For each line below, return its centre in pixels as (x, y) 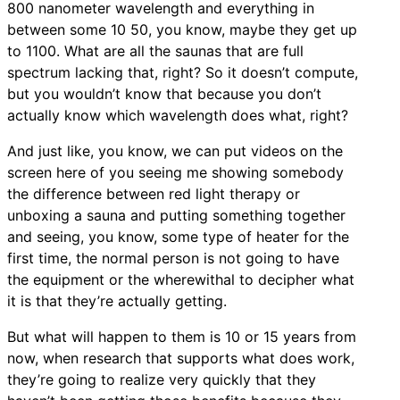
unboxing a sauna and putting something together (176, 215)
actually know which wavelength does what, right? (178, 115)
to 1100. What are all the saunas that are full (155, 50)
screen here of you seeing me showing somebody (175, 172)
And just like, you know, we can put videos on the (175, 150)
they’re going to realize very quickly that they (162, 379)
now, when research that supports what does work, (181, 358)
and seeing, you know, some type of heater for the (178, 236)
